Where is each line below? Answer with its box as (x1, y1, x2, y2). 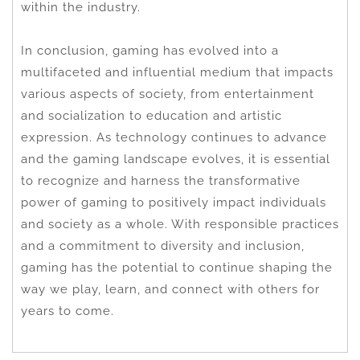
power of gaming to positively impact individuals (21, 194, 326, 210)
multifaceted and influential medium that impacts (21, 64, 333, 80)
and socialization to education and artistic (21, 108, 282, 123)
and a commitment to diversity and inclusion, (21, 238, 305, 253)
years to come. (21, 303, 114, 318)
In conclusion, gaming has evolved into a (21, 43, 279, 58)
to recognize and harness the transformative (21, 173, 301, 188)
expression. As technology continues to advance (21, 129, 327, 145)
